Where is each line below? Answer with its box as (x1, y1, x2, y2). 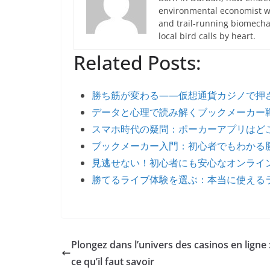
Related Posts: (74, 49, 201, 75)
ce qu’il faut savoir (71, 255, 154, 268)
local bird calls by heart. (159, 30, 256, 42)
